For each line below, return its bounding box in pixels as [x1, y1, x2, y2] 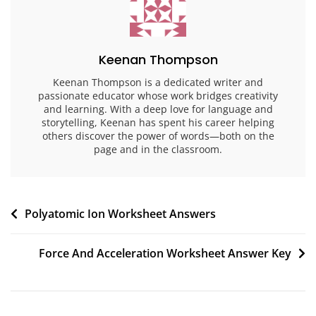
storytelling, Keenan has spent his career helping [42, 115, 274, 129]
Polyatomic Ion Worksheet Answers [25, 205, 216, 221]
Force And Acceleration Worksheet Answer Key [39, 245, 291, 261]
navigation [10, 224, 95, 247]
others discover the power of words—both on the [42, 128, 274, 142]
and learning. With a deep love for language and [43, 102, 273, 116]
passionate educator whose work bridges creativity [38, 88, 278, 102]
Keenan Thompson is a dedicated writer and [53, 75, 263, 89]
